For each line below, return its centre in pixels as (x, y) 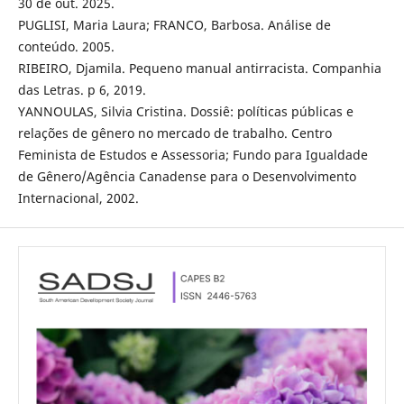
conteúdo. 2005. (66, 47)
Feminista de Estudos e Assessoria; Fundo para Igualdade (193, 155)
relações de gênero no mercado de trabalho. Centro (174, 133)
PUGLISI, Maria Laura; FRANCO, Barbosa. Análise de (174, 25)
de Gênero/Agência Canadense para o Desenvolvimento (187, 177)
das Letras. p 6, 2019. (82, 90)
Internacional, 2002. (78, 198)
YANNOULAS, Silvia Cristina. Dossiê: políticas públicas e (185, 112)
